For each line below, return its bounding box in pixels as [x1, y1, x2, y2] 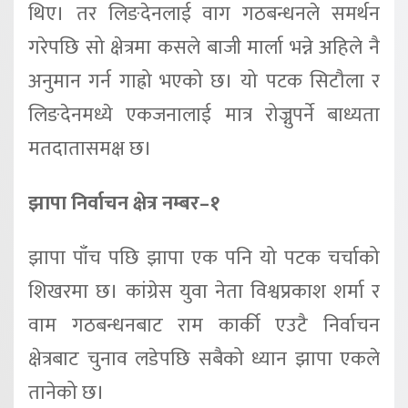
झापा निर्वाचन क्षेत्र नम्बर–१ [28, 187, 220, 220]
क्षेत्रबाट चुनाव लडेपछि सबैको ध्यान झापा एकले [28, 342, 380, 376]
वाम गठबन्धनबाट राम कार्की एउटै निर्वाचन [28, 308, 380, 342]
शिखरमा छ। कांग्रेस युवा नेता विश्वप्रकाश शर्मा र [28, 274, 380, 309]
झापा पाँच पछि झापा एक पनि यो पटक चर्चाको [28, 240, 380, 275]
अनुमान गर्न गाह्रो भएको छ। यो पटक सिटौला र [28, 65, 380, 99]
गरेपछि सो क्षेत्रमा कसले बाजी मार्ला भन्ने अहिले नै [28, 31, 380, 66]
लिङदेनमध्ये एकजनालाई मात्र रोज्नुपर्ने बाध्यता [28, 98, 380, 133]
